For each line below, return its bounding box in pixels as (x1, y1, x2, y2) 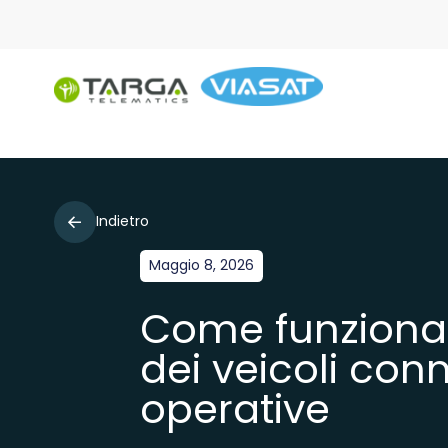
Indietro (95, 211, 149, 232)
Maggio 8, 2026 (149, 255, 255, 276)
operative (140, 380, 331, 437)
